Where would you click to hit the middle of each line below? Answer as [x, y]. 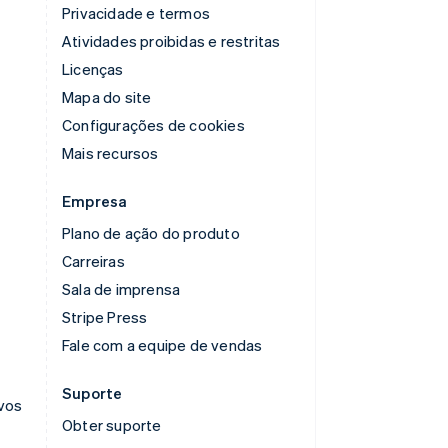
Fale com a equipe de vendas [162, 344]
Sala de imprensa [121, 288]
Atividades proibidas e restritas [171, 40]
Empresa [95, 200]
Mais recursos [110, 152]
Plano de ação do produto [151, 232]
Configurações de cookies [153, 124]
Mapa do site [107, 96]
